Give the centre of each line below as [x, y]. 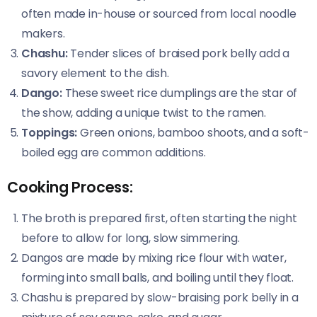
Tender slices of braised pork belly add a [179, 53]
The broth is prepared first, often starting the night [159, 218]
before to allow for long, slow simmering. [131, 238]
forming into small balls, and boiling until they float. [157, 277]
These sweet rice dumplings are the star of [180, 93]
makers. [43, 33]
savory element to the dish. [95, 73]
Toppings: [50, 132]
